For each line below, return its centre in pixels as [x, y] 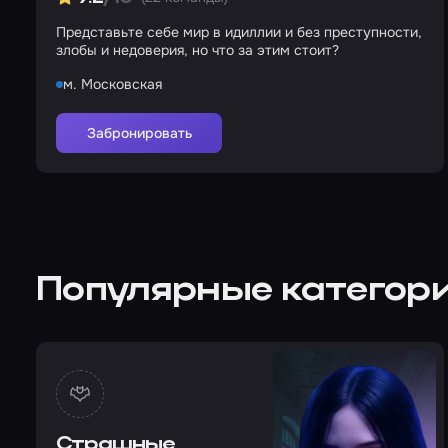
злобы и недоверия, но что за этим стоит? [197, 50]
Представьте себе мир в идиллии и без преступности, [239, 32]
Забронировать [139, 133]
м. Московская [112, 84]
